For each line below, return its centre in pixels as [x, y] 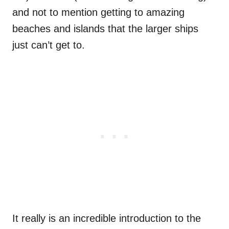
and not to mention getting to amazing [98, 12]
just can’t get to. [49, 45]
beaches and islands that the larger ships [105, 28]
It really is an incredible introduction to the [107, 218]
